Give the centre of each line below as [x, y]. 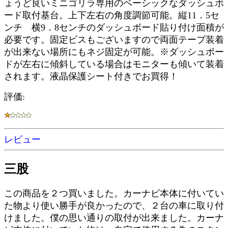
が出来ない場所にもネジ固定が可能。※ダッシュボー [114, 52]
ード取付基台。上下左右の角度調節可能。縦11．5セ [112, 15]
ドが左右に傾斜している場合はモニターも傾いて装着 [114, 64]
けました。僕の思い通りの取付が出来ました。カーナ [114, 218]
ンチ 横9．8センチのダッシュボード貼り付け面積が [114, 27]
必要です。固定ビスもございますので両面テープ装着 [114, 40]
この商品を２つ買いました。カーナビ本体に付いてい [114, 193]
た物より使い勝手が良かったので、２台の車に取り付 [114, 205]
